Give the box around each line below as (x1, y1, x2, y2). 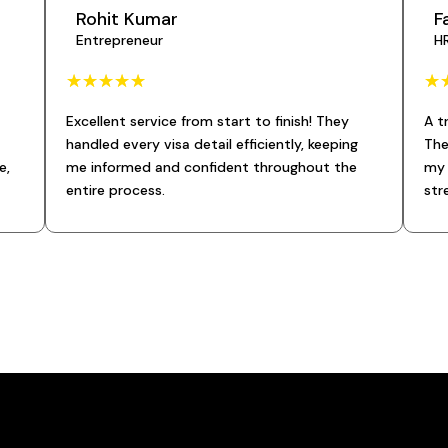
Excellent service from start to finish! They (65, 111, 349, 130)
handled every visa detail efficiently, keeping (65, 134, 358, 153)
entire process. (65, 180, 165, 199)
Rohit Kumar (75, 6, 178, 31)
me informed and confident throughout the (65, 157, 357, 176)
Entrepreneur (75, 30, 163, 49)
